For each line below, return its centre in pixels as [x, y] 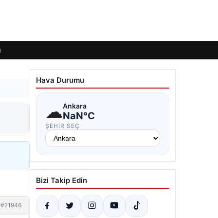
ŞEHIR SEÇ [63, 126]
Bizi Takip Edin [62, 180]
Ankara [75, 106]
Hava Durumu [60, 80]
